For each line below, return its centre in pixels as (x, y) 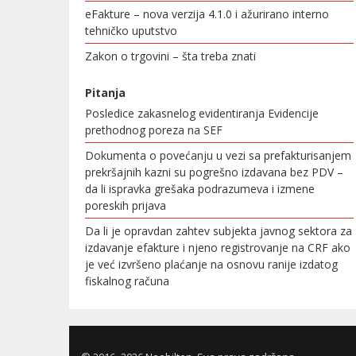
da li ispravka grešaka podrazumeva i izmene (200, 189)
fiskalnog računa (128, 281)
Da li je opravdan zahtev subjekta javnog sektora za (219, 231)
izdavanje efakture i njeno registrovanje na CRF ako (218, 248)
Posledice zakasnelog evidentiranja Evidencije (202, 113)
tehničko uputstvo (132, 31)
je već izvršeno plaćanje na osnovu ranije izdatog (212, 264)
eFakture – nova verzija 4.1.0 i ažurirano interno (207, 14)
